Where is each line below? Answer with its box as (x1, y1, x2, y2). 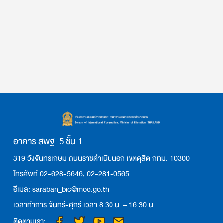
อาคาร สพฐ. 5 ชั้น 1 (13, 134, 84, 149)
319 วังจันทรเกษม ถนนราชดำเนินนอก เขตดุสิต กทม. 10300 (13, 152, 190, 165)
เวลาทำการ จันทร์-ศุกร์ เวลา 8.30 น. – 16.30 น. (13, 199, 155, 211)
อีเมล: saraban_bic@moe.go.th (13, 183, 109, 196)
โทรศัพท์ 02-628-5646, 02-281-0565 (13, 168, 129, 180)
